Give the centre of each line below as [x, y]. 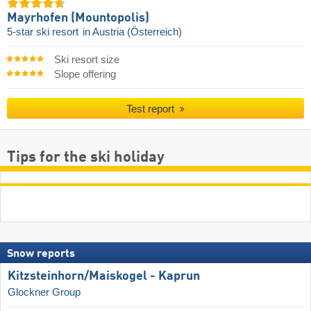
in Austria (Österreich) [132, 32]
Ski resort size [86, 59]
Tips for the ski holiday [86, 158]
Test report [152, 108]
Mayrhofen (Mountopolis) [78, 18]
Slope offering [85, 74]
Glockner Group [44, 293]
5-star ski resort [44, 32]
